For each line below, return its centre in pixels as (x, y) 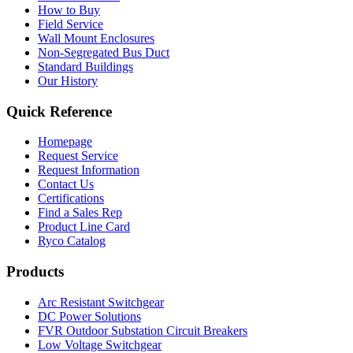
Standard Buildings (85, 67)
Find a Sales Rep (80, 213)
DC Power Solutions (89, 316)
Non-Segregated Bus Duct (104, 52)
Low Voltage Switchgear (100, 344)
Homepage (65, 142)
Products (35, 272)
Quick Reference (59, 111)
